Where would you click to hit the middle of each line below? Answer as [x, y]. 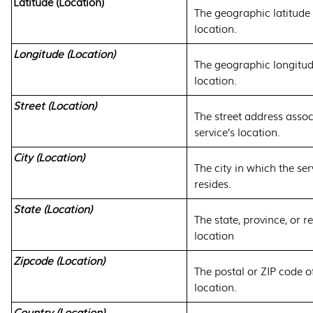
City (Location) [49, 156]
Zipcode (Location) [59, 260]
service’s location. [237, 132]
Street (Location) [55, 105]
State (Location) [53, 208]
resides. [213, 184]
